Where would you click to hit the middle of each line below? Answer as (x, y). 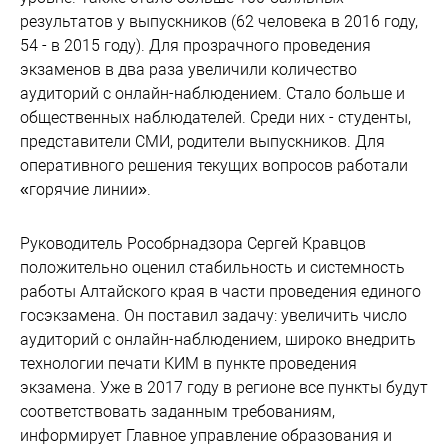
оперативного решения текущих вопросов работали (214, 165)
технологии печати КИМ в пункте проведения (188, 363)
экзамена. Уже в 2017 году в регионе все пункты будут (224, 387)
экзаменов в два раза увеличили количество (188, 69)
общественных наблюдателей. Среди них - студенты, (215, 117)
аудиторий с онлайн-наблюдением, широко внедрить (218, 339)
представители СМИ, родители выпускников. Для (202, 141)
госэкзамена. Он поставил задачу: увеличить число (213, 315)
